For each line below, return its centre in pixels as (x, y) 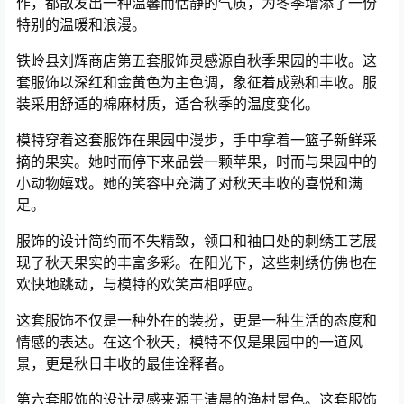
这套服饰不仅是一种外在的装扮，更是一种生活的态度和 (197, 320)
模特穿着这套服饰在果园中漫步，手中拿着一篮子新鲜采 (197, 139)
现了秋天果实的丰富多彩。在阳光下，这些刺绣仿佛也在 (197, 262)
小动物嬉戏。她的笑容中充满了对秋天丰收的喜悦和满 (189, 183)
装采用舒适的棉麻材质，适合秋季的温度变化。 (168, 103)
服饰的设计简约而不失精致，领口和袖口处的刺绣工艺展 (197, 240)
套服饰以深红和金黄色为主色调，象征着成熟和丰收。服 (197, 82)
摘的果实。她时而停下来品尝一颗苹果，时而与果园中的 (197, 161)
